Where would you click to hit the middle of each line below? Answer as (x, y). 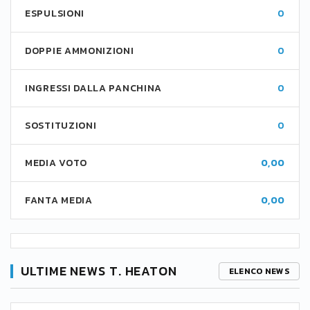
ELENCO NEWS (259, 271)
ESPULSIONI (55, 13)
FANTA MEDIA (59, 200)
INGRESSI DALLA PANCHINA (94, 88)
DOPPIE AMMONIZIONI (80, 51)
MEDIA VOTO (56, 163)
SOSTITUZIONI (61, 126)
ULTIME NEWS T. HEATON (99, 271)
